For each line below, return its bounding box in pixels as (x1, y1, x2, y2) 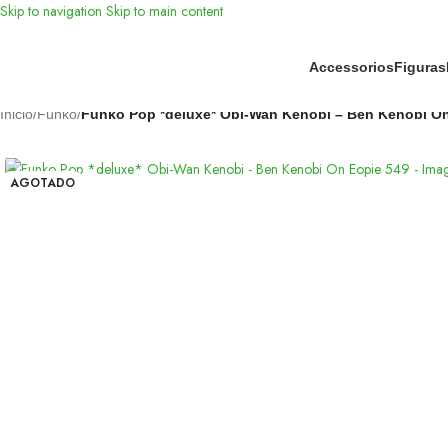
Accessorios (308, 59, 394, 75)
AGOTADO (10, 174, 75, 192)
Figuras (393, 59, 446, 75)
